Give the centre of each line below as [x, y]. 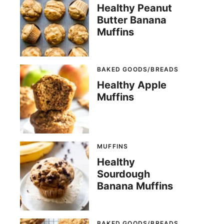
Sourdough [123, 174]
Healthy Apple [132, 85]
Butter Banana [132, 20]
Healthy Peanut [134, 8]
